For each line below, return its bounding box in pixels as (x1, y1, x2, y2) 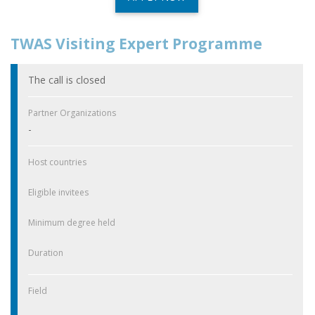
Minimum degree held (28, 217, 115, 229)
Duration (28, 247, 63, 259)
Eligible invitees (28, 186, 89, 199)
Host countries (28, 156, 86, 169)
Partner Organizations (28, 107, 116, 120)
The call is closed (28, 73, 105, 87)
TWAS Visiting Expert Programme (11, 34, 262, 54)
